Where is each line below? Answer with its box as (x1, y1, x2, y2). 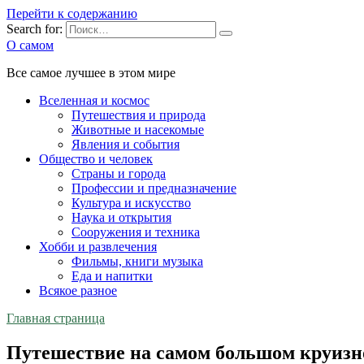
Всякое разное (39, 284, 117, 297)
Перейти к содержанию (6, 6, 137, 20)
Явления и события (71, 137, 180, 151)
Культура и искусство (71, 196, 191, 210)
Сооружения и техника (71, 225, 200, 239)
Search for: (6, 22, 63, 36)
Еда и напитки (71, 269, 153, 283)
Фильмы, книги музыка (71, 254, 203, 268)
